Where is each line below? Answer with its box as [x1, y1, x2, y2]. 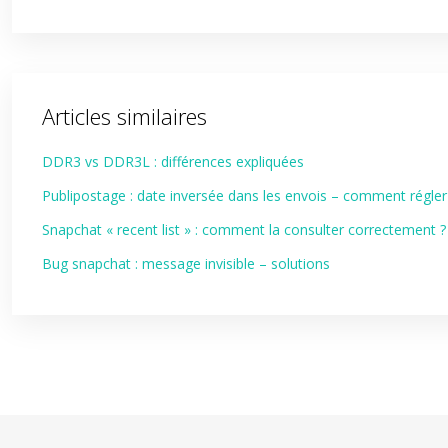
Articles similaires [42, 101, 207, 131]
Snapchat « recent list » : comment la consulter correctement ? [42, 220, 446, 239]
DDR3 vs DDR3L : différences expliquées [42, 152, 304, 171]
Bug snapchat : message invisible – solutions [42, 254, 330, 273]
